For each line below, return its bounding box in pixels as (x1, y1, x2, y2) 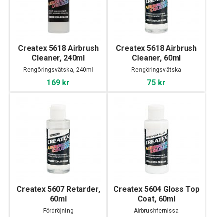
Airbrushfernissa (133, 207, 179, 215)
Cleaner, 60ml (132, 53, 181, 63)
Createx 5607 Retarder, (16, 185, 100, 194)
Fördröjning (43, 207, 74, 215)
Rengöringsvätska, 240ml (23, 66, 93, 74)
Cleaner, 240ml (31, 53, 85, 63)
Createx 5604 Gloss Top (113, 185, 200, 194)
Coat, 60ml (137, 194, 175, 204)
